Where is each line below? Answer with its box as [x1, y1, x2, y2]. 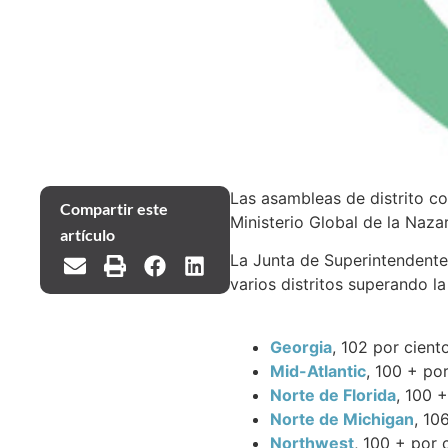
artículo [60, 225, 115, 244]
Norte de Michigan [269, 408, 414, 429]
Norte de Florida [269, 384, 396, 405]
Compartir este [60, 199, 168, 218]
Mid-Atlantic [269, 360, 366, 381]
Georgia [269, 336, 332, 357]
